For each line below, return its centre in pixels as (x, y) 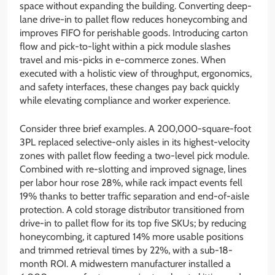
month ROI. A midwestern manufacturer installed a (125, 263)
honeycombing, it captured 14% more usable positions (132, 236)
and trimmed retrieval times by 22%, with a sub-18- (126, 250)
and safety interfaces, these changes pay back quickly (130, 87)
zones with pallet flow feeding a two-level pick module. (134, 155)
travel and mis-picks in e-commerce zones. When (123, 60)
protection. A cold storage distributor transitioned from (132, 209)
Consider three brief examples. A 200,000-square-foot (135, 128)
